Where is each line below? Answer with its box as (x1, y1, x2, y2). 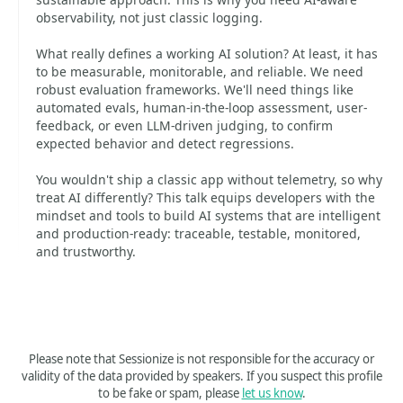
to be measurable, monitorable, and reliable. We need (36, 63, 363, 80)
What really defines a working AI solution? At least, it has (36, 45, 378, 62)
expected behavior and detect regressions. (36, 135, 294, 152)
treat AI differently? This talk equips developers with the (36, 189, 375, 206)
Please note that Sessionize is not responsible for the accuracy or (29, 351, 374, 367)
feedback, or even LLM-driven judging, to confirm (36, 117, 333, 134)
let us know (241, 385, 302, 401)
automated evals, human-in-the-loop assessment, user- (36, 99, 367, 116)
